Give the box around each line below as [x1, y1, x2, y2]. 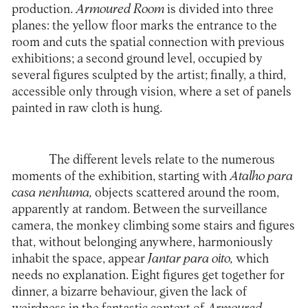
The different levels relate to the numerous [48, 153, 275, 167]
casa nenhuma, [11, 186, 95, 200]
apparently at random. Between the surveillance [11, 203, 267, 217]
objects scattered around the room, [94, 186, 279, 200]
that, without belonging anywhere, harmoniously [11, 236, 273, 250]
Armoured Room [75, 2, 164, 16]
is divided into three [166, 2, 274, 16]
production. [11, 2, 76, 16]
